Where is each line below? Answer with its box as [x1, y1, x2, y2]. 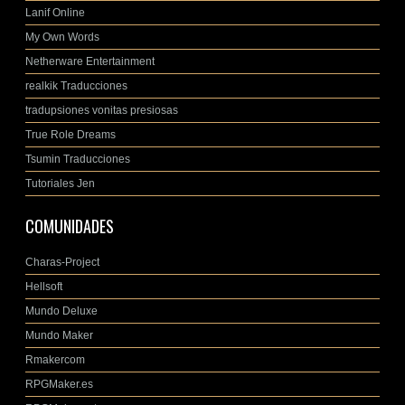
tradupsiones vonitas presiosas [25, 103, 178, 117]
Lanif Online [25, 5, 85, 19]
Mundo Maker [25, 329, 93, 343]
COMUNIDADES [25, 213, 114, 238]
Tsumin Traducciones [25, 152, 130, 165]
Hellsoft [25, 280, 62, 294]
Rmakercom [25, 353, 85, 367]
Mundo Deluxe [25, 305, 98, 318]
